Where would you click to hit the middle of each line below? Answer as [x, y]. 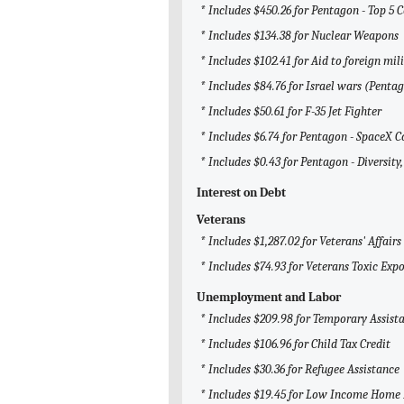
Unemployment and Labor [269, 298]
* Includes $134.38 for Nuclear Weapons [299, 36]
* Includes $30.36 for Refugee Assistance [300, 370]
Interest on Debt [241, 193]
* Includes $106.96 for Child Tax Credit [295, 344]
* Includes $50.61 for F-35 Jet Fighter [291, 112]
